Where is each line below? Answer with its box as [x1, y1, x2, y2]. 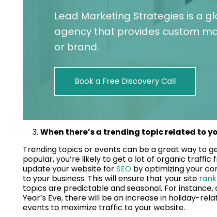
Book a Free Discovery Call [75, 76, 176, 87]
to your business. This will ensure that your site [23, 173, 199, 185]
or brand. [54, 40, 99, 54]
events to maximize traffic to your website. [23, 202, 185, 214]
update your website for [23, 163, 116, 175]
